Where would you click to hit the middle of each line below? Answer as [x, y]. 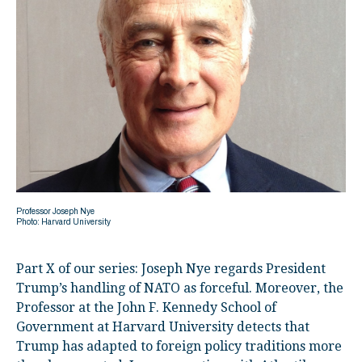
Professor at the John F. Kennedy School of [146, 307]
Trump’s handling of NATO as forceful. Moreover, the [180, 288]
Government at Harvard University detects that [163, 326]
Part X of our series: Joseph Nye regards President [171, 268]
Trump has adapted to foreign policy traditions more [179, 346]
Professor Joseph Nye [55, 211]
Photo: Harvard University [63, 221]
